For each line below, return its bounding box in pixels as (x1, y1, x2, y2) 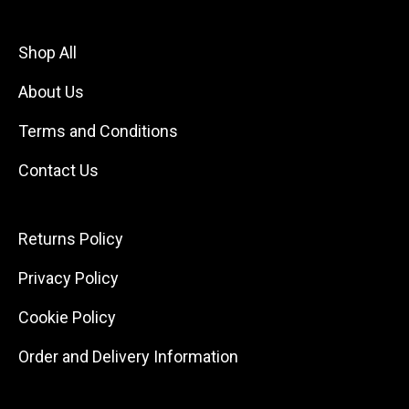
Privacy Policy (18, 268, 119, 288)
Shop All (18, 43, 77, 63)
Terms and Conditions (18, 121, 178, 142)
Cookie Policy (18, 308, 116, 328)
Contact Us (18, 161, 99, 181)
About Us (18, 82, 84, 102)
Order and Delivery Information (18, 347, 238, 367)
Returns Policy (18, 229, 123, 249)
